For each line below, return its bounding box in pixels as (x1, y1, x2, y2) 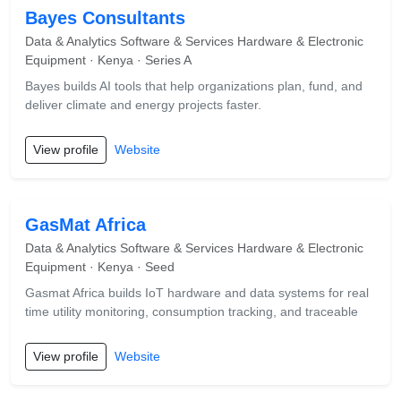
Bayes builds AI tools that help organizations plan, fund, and (25, 79, 363, 93)
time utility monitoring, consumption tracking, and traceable (25, 304, 358, 319)
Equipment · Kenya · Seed (25, 260, 175, 274)
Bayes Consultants (25, 8, 185, 28)
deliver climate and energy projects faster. (25, 98, 261, 112)
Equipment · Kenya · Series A (25, 53, 192, 67)
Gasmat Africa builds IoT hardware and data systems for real (25, 286, 369, 300)
